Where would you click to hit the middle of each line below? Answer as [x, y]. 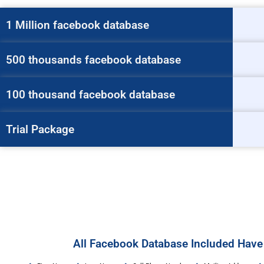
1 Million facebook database [77, 25]
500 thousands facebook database [93, 60]
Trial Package [40, 129]
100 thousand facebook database [90, 94]
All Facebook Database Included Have [168, 243]
